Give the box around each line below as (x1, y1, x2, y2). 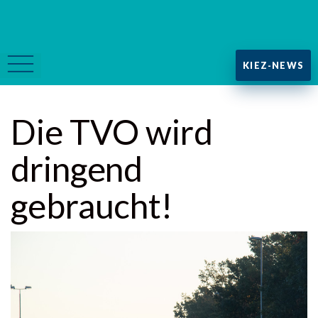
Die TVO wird (11, 111, 213, 152)
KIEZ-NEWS (243, 60, 304, 71)
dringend (11, 148, 143, 189)
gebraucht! (11, 185, 172, 226)
